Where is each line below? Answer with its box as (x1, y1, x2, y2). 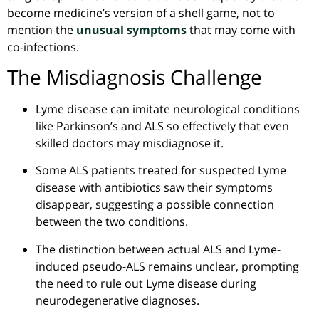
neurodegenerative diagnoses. (36, 292, 199, 308)
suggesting (95, 197, 154, 213)
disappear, (36, 197, 95, 213)
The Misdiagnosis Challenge (7, 63, 262, 90)
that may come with (187, 21, 296, 38)
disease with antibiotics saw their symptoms (36, 179, 273, 196)
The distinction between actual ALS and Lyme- (36, 241, 281, 257)
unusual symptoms (76, 21, 187, 38)
